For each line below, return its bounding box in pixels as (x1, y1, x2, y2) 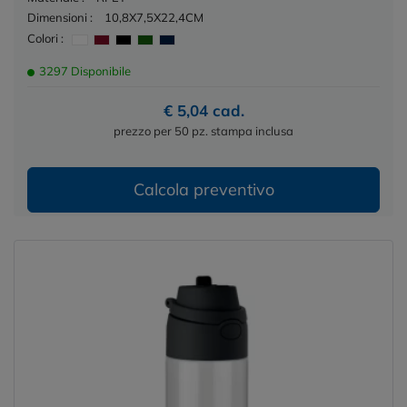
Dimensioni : (27, 9, 93, 25)
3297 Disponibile (36, 64, 131, 79)
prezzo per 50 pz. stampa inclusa (114, 124, 293, 139)
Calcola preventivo (133, 179, 274, 201)
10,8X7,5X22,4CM (104, 9, 203, 25)
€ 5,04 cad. (163, 101, 244, 121)
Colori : (27, 31, 64, 46)
